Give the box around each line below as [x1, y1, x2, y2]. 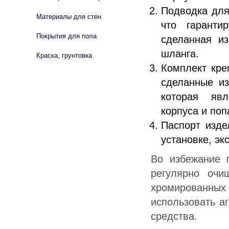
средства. [151, 210, 197, 222]
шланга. [161, 48, 199, 59]
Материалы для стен [36, 13, 101, 20]
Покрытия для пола [36, 32, 97, 40]
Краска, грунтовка [36, 52, 92, 59]
